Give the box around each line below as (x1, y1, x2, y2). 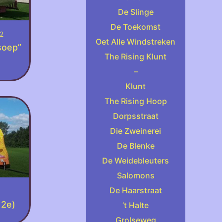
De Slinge (117, 7, 154, 17)
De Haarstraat (109, 185, 162, 195)
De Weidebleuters (102, 156, 169, 166)
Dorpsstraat (112, 111, 159, 121)
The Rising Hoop (104, 96, 167, 106)
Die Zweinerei (110, 126, 162, 136)
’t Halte (122, 200, 149, 210)
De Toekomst (111, 22, 161, 32)
